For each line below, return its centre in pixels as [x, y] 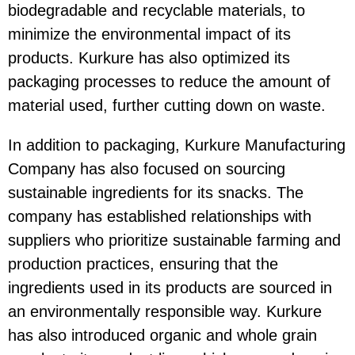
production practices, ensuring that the [143, 263]
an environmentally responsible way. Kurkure [165, 311]
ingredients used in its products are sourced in [170, 287]
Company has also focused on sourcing [147, 168]
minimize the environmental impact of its [149, 34]
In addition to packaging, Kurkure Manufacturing [177, 145]
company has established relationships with [160, 216]
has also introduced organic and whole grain [162, 335]
